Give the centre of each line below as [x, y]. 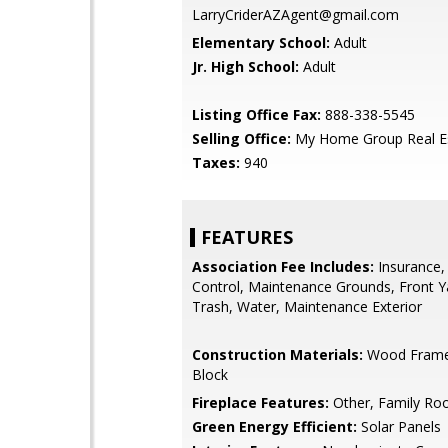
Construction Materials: [277, 354]
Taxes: [216, 162]
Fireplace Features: [260, 402]
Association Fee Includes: [283, 266]
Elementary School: [261, 42]
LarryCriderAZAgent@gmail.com [295, 14]
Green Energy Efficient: [274, 426]
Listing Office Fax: [256, 114]
